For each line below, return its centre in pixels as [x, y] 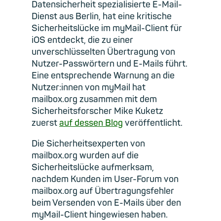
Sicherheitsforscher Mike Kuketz [97, 111]
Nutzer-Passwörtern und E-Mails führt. [110, 64]
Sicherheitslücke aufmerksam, [93, 167]
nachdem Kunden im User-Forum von [105, 179]
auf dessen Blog [91, 123]
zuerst [45, 123]
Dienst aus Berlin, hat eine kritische [102, 16]
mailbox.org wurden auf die [85, 155]
